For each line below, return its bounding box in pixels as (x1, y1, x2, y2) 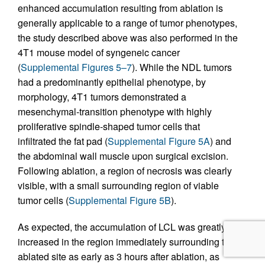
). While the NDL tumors (132, 60, 232, 74)
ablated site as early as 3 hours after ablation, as (18, 250, 219, 263)
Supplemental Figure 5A (108, 134, 210, 148)
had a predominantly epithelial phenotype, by (18, 75, 206, 89)
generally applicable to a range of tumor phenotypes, (18, 16, 237, 30)
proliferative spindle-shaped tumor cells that (18, 119, 200, 133)
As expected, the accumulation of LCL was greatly (18, 220, 226, 234)
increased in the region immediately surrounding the (18, 235, 235, 248)
